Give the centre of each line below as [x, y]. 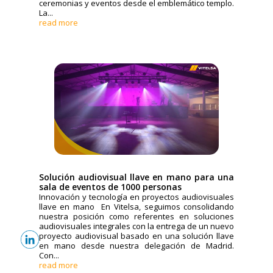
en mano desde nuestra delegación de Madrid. [136, 246]
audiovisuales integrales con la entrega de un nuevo [136, 226]
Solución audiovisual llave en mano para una [136, 177]
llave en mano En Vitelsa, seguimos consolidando [136, 207]
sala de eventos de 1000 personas [110, 187]
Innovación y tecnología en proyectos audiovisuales [136, 197]
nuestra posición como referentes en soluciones [136, 217]
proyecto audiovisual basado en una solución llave [136, 236]
